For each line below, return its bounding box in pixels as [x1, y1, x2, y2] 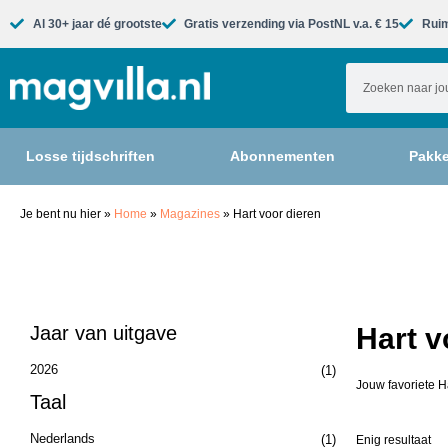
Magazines [160, 207, 220, 221]
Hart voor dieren [230, 207, 321, 221]
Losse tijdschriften [26, 148, 155, 164]
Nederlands [30, 431, 95, 446]
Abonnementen [229, 148, 335, 164]
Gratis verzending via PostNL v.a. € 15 [184, 17, 399, 31]
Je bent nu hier [20, 207, 104, 221]
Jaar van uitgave [30, 322, 177, 344]
